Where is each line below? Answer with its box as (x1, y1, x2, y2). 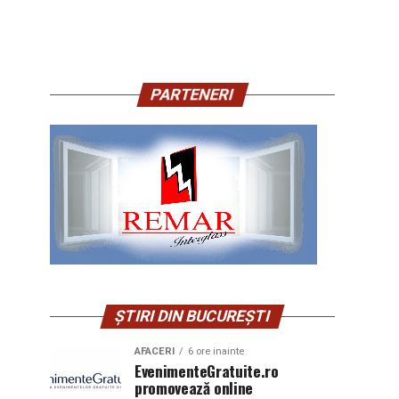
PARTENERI (149, 85, 236, 103)
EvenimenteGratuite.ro (134, 359, 279, 382)
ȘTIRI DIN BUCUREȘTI (112, 307, 273, 325)
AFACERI (134, 346, 175, 357)
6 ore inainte (188, 346, 244, 357)
